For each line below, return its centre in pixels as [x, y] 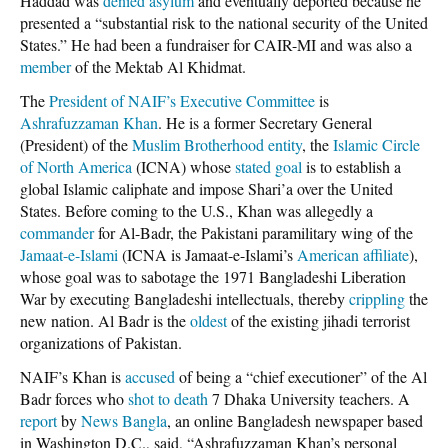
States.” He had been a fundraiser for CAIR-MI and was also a [216, 44]
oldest [208, 320]
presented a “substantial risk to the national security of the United [224, 22]
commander [57, 232]
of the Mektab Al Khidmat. [158, 66]
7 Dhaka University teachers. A [309, 398]
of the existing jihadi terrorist [318, 320]
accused [150, 376]
